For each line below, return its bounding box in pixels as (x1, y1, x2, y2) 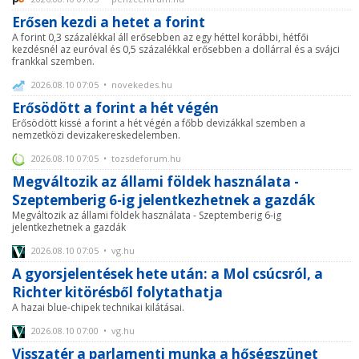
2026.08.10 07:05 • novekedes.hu (29, 78, 172, 91)
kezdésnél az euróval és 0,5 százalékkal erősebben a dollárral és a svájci (12, 42, 340, 56)
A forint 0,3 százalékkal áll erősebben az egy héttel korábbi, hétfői (12, 30, 309, 44)
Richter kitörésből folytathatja (12, 283, 223, 301)
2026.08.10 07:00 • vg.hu (29, 325, 135, 337)
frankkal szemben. (12, 54, 95, 68)
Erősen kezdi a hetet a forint (12, 12, 205, 31)
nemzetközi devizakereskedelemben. (12, 127, 180, 142)
